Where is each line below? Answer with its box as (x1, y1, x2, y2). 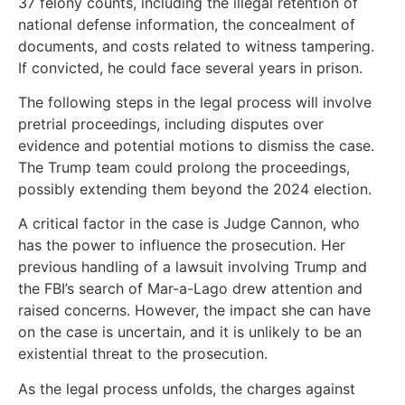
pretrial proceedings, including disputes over (18, 115, 324, 134)
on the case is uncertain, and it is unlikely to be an (18, 323, 362, 342)
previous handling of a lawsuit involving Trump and (18, 258, 367, 277)
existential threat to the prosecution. (18, 344, 268, 363)
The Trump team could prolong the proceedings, (18, 158, 350, 177)
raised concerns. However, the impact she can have (18, 301, 371, 320)
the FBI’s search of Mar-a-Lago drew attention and (18, 279, 363, 298)
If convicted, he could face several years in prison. (18, 58, 363, 77)
